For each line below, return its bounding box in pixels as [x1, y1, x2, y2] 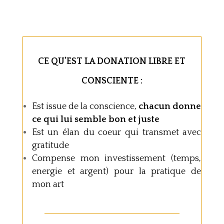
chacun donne [138, 101, 201, 112]
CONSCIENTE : [81, 76, 142, 86]
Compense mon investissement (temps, [31, 153, 201, 164]
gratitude [31, 140, 69, 151]
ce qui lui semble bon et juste [31, 114, 159, 125]
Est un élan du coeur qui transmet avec [31, 127, 201, 138]
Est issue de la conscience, [31, 101, 139, 112]
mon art [31, 179, 66, 190]
